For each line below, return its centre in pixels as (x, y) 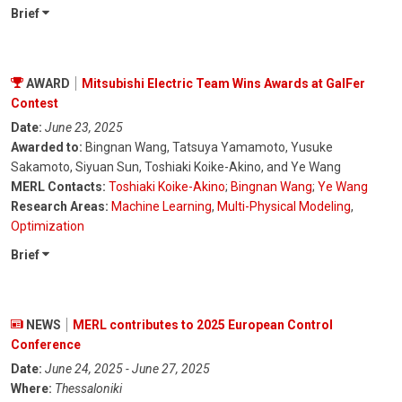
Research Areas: (60, 207)
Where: (31, 389)
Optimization (48, 227)
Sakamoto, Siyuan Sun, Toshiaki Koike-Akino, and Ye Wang (176, 167)
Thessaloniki (88, 389)
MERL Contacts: (58, 187)
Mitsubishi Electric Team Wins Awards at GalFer (223, 84)
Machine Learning (162, 207)
